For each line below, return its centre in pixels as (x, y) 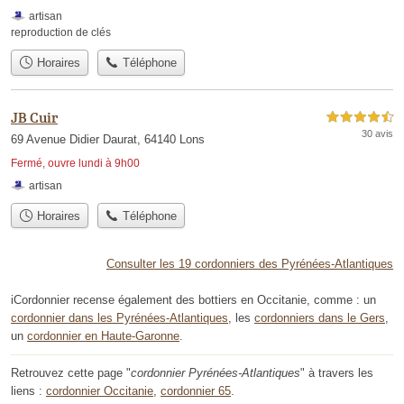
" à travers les (337, 373)
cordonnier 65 (196, 391)
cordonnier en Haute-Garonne (103, 336)
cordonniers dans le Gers (320, 318)
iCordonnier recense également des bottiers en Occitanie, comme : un (193, 300)
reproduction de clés (61, 33)
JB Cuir (34, 117)
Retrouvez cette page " (71, 373)
